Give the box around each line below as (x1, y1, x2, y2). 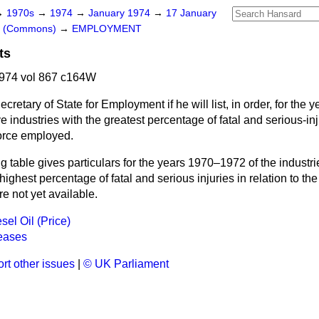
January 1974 (88, 8, 153, 19)
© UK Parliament (83, 258, 169, 270)
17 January (166, 8, 216, 19)
